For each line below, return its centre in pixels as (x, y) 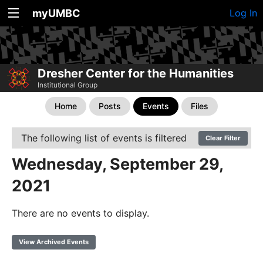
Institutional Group (68, 85)
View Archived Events (54, 242)
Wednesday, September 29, (117, 164)
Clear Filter (223, 138)
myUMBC (56, 13)
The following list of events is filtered (104, 138)
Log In (243, 13)
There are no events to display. (80, 213)
